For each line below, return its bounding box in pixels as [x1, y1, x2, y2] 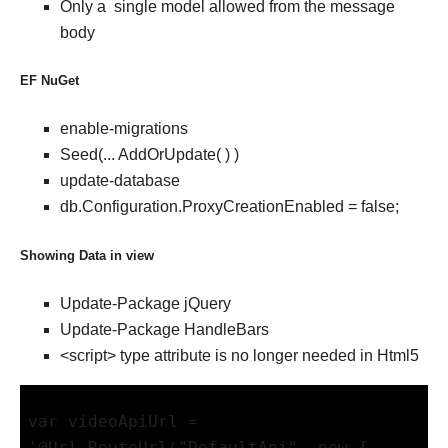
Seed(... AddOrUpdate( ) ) [60, 146, 239, 164]
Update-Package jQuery [60, 294, 231, 312]
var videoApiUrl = [28, 411, 198, 431]
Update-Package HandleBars [60, 320, 269, 338]
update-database [60, 172, 180, 190]
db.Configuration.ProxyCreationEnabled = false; [60, 198, 399, 216]
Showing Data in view [20, 247, 154, 263]
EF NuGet [20, 73, 83, 89]
